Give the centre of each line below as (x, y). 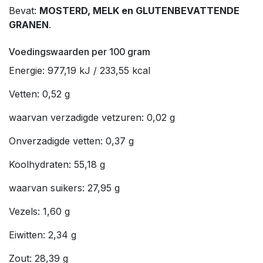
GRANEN (29, 24)
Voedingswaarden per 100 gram (80, 51)
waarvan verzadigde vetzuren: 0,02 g (92, 117)
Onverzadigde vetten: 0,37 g (71, 141)
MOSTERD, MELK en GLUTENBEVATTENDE (139, 10)
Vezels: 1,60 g (39, 211)
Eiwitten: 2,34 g (43, 235)
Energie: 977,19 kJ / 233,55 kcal (80, 70)
